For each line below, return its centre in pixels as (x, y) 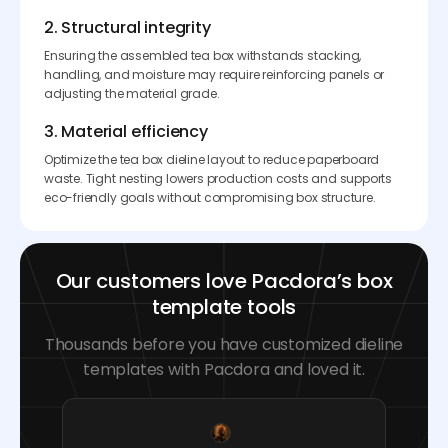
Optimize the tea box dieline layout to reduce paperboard (212, 159)
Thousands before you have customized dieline (224, 344)
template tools (224, 306)
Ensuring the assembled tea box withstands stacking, (203, 55)
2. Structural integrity (127, 27)
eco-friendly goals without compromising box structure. (210, 197)
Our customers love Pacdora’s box (224, 280)
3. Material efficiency (126, 131)
